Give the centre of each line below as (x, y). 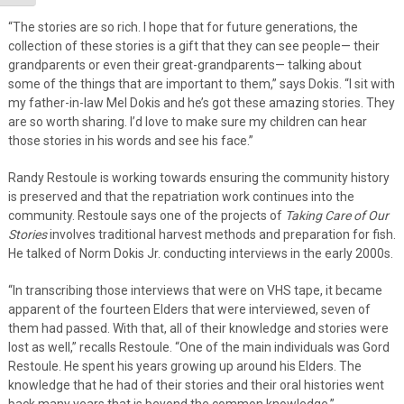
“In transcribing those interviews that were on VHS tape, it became (195, 290)
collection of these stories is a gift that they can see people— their (193, 46)
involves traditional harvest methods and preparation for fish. (221, 234)
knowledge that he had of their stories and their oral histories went (196, 385)
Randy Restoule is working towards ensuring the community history (198, 177)
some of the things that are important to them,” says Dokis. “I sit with (201, 83)
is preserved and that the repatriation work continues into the (181, 196)
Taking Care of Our (336, 215)
